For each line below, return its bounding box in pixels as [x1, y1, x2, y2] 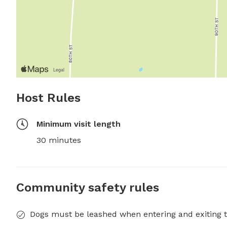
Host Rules [16, 91, 81, 105]
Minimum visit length [36, 119, 121, 129]
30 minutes [36, 135, 81, 145]
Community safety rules [16, 180, 159, 195]
